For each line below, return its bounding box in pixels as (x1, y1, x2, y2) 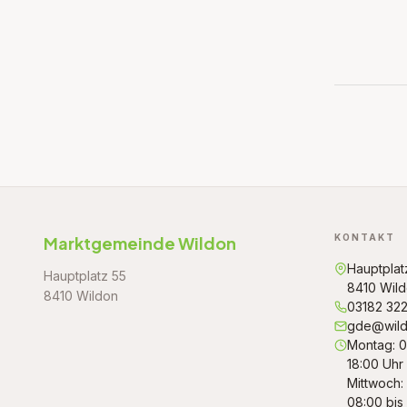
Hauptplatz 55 (44, 268, 126, 283)
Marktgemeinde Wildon (44, 233, 236, 253)
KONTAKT (334, 232, 395, 243)
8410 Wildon (44, 288, 118, 303)
